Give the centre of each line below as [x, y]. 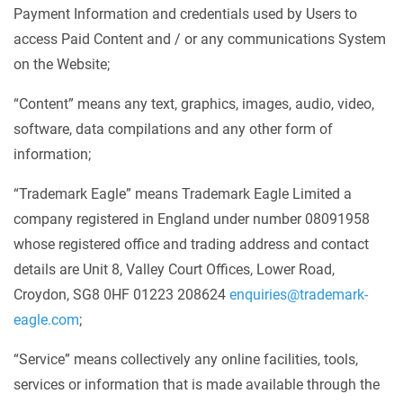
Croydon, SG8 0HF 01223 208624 [121, 295]
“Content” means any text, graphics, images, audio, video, [194, 104]
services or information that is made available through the [197, 385]
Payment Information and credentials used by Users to [185, 14]
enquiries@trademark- [299, 295]
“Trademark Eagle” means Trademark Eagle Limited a [183, 194]
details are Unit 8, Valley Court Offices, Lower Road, [174, 269]
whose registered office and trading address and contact [191, 244]
